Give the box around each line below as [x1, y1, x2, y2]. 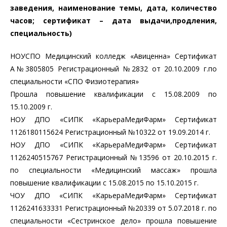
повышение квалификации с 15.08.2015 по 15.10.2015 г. [10, 178, 199, 187]
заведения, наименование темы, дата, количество [10, 3, 217, 13]
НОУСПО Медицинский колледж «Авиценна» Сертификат [10, 51, 217, 61]
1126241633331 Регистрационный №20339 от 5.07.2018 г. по [10, 203, 217, 213]
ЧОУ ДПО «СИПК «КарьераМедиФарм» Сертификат [10, 191, 217, 200]
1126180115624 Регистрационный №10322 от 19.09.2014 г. [10, 127, 210, 137]
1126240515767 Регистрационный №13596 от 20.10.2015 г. [10, 153, 217, 162]
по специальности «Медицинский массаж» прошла [10, 165, 217, 175]
